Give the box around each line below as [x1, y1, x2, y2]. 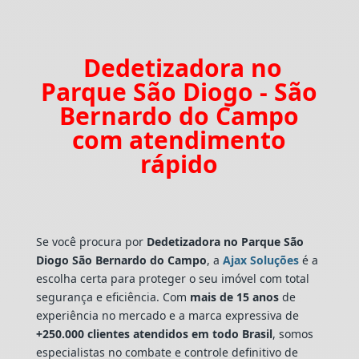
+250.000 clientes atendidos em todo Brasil [35, 325, 272, 341]
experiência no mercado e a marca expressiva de [35, 307, 299, 323]
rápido [140, 147, 219, 180]
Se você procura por [35, 233, 147, 249]
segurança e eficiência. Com [35, 288, 190, 305]
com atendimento [72, 123, 287, 156]
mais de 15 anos [189, 288, 279, 305]
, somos [272, 325, 313, 341]
